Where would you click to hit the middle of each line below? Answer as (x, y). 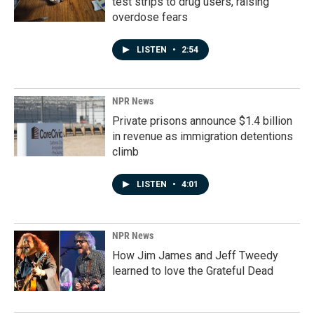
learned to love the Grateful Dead (193, 271)
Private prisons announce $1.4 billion (202, 121)
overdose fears (150, 18)
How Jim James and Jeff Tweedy (195, 256)
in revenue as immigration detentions (203, 137)
